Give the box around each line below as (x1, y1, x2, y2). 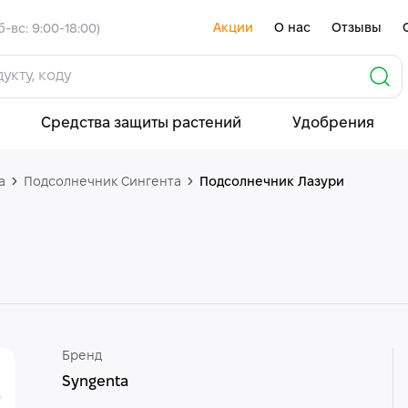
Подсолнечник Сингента (24, 177, 181, 189)
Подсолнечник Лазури (199, 177, 344, 189)
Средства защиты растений (40, 117, 241, 130)
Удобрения (291, 117, 374, 130)
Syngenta (61, 375, 128, 389)
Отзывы (331, 23, 382, 35)
